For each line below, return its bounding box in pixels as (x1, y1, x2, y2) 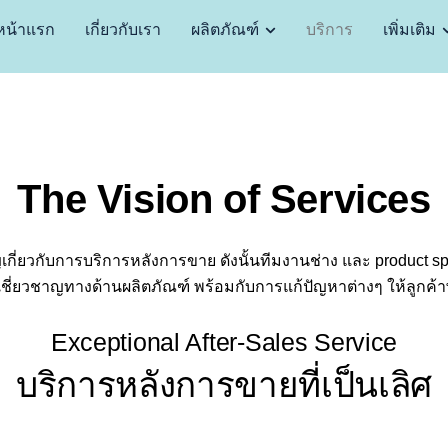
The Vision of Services (17, 177, 431, 221)
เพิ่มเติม (382, 21, 436, 39)
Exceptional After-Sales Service (50, 328, 398, 356)
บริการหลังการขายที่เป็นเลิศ (16, 365, 432, 404)
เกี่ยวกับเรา (84, 21, 161, 39)
